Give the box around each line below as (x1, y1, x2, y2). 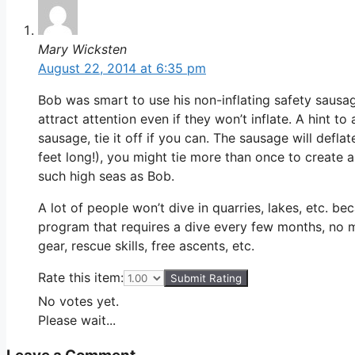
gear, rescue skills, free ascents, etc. (38, 237, 254, 254)
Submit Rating (170, 271, 242, 284)
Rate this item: (38, 269, 124, 285)
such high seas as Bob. (38, 167, 174, 184)
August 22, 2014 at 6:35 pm (38, 59, 206, 76)
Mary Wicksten (38, 40, 127, 57)
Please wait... (38, 311, 116, 328)
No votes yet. (38, 292, 119, 309)
